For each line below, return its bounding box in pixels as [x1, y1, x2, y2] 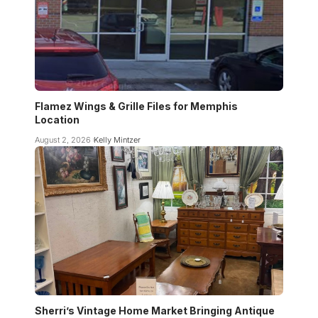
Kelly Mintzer [93, 134, 141, 145]
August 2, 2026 [35, 134, 91, 145]
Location [35, 113, 79, 126]
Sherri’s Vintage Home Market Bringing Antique [35, 304, 275, 317]
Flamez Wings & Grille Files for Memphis [35, 99, 238, 112]
